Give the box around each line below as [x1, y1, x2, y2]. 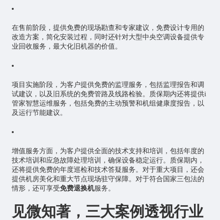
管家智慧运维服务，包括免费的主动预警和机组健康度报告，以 [11, 100, 204, 108]
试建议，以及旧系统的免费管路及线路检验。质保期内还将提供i [11, 90, 206, 98]
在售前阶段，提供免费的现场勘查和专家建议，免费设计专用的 [11, 24, 204, 32]
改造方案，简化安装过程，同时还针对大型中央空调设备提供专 [11, 33, 204, 41]
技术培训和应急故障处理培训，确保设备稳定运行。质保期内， [11, 157, 204, 165]
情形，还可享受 [11, 185, 60, 192]
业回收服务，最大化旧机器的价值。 [11, 43, 122, 51]
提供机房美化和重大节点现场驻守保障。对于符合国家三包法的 [11, 175, 204, 183]
